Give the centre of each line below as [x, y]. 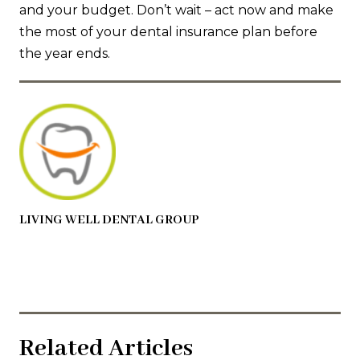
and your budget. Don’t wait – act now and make [176, 10]
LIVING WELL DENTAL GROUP [109, 221]
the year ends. [65, 54]
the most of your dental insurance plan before [168, 32]
